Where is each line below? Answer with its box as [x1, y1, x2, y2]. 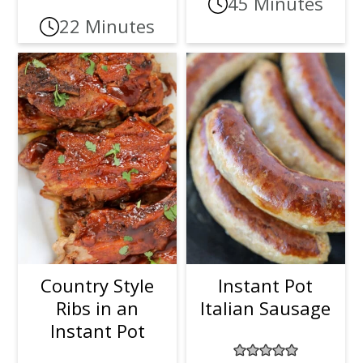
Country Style [41, 272, 155, 297]
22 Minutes [59, 14, 156, 38]
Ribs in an [56, 295, 139, 320]
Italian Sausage [200, 295, 331, 320]
